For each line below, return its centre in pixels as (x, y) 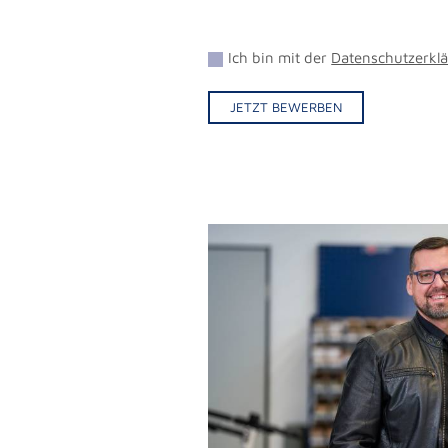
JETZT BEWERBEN (286, 107)
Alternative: (248, 144)
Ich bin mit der (280, 57)
